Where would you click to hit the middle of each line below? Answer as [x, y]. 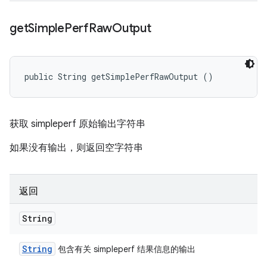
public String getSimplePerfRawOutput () [119, 77]
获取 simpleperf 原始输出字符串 [77, 124]
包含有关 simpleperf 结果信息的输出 [125, 249]
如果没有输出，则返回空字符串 [76, 148]
